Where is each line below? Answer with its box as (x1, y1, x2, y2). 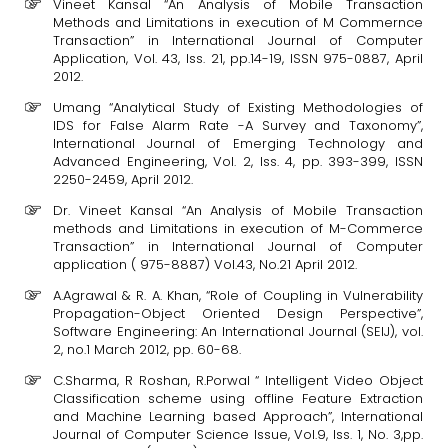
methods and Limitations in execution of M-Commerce (53, 219, 423, 238)
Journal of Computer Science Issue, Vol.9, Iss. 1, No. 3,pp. (53, 425, 423, 444)
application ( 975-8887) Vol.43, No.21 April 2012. (53, 255, 357, 274)
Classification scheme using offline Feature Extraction (53, 389, 423, 408)
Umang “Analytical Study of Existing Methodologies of (53, 98, 423, 117)
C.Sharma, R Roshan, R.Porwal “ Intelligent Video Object (53, 371, 423, 390)
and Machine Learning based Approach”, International (53, 407, 423, 426)
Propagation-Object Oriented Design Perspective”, (53, 304, 423, 323)
